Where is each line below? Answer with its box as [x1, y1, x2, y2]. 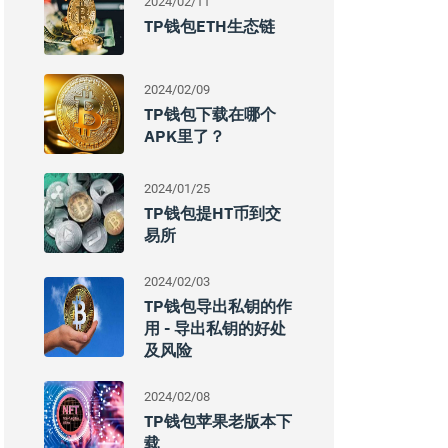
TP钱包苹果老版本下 [144, 411, 292, 431]
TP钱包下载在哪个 [144, 104, 276, 124]
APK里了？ [144, 126, 225, 146]
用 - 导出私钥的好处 [144, 318, 286, 338]
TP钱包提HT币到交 [144, 203, 281, 223]
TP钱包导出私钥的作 [144, 296, 292, 316]
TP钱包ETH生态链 [144, 16, 275, 36]
